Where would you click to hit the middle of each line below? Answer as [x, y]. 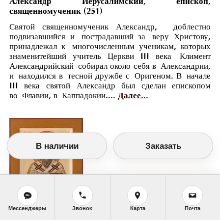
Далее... [133, 96]
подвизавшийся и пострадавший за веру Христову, [110, 37]
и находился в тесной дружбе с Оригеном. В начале [110, 76]
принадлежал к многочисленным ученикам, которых [110, 47]
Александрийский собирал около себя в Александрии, [110, 66]
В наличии [57, 146]
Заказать [163, 146]
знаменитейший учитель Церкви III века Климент [110, 56]
